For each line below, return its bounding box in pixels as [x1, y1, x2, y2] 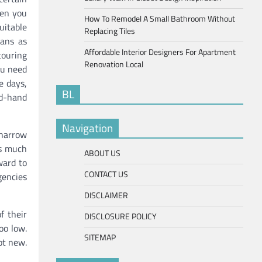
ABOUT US [84, 146, 120, 160]
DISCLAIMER [84, 188, 128, 202]
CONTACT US [84, 167, 128, 181]
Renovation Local [84, 57, 143, 71]
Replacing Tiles [84, 24, 135, 37]
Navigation [62, 119, 113, 136]
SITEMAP [84, 230, 116, 244]
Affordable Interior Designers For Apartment [84, 45, 236, 58]
